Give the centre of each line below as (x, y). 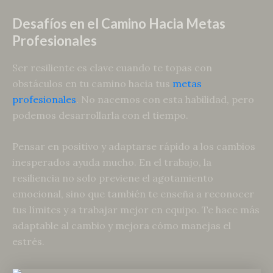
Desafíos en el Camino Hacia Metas (119, 24)
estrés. (28, 242)
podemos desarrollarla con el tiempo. (100, 115)
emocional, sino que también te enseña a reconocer (133, 194)
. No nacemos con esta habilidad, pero (165, 99)
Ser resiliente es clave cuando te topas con (112, 67)
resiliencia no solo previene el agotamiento (113, 178)
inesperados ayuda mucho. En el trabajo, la (112, 162)
